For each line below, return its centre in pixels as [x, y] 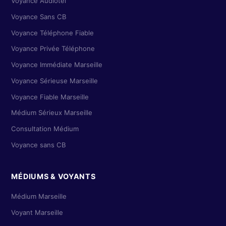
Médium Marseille [39, 196]
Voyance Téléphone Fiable [53, 33]
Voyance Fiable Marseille [50, 97]
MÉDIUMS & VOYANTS [53, 177]
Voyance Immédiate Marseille [57, 65]
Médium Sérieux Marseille [52, 113]
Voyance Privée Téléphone [53, 49]
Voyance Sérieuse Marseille [55, 80]
